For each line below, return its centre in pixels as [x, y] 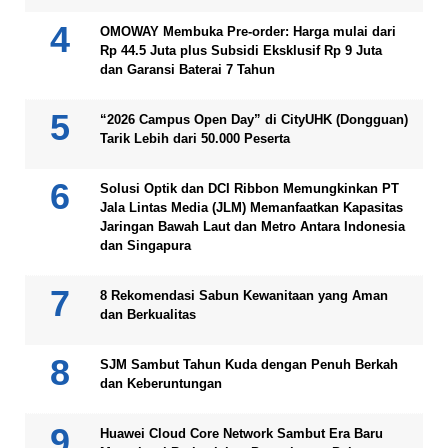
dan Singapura [145, 246]
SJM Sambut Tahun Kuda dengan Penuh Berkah [249, 365]
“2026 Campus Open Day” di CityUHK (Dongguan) [254, 120]
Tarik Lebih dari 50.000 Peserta [195, 139]
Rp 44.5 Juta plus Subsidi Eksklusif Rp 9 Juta [241, 51]
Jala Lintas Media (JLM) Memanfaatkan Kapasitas [251, 208]
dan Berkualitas [148, 315]
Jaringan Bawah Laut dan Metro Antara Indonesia [252, 227]
